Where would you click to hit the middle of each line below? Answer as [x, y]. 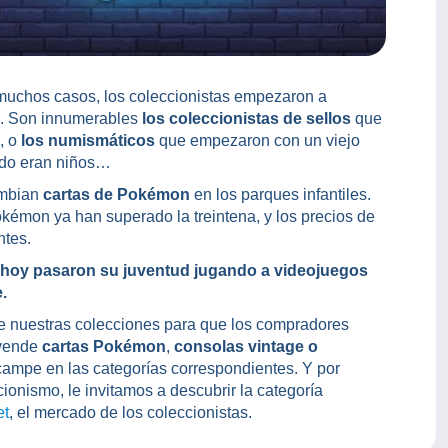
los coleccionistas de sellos [244, 119]
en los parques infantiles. [280, 195]
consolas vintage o [246, 347]
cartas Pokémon [104, 347]
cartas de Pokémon [116, 195]
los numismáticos [88, 141]
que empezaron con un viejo [257, 141]
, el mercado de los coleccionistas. [130, 413]
